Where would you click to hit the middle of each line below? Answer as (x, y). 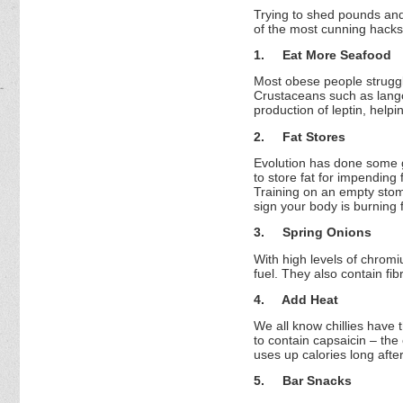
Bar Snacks (317, 381)
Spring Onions (327, 233)
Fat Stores (314, 136)
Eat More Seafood (337, 55)
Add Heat (310, 299)
